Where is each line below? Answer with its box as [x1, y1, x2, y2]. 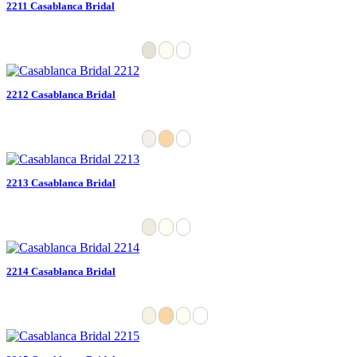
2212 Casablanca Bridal [6, 88, 116, 100]
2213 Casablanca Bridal [6, 176, 116, 189]
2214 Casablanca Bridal [6, 265, 116, 277]
